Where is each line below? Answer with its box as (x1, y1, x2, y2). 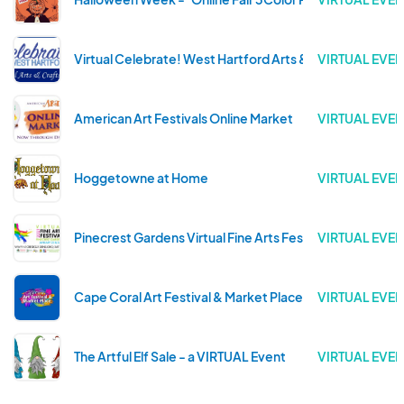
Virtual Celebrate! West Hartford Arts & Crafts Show (74, 50, 385, 67)
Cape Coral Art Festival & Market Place (74, 288, 303, 305)
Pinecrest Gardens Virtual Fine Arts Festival (74, 228, 328, 245)
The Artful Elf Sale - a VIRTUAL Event (74, 347, 286, 364)
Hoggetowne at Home (74, 169, 208, 186)
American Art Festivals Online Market (74, 109, 293, 126)
